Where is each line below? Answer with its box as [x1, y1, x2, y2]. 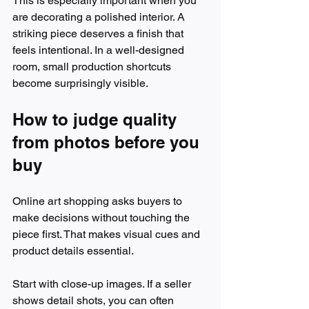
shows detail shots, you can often [12, 294, 177, 308]
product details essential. [12, 244, 134, 258]
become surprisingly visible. [12, 77, 148, 90]
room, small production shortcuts [12, 60, 174, 74]
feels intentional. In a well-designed [12, 43, 187, 57]
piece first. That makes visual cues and [12, 228, 203, 241]
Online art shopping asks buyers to [12, 195, 185, 208]
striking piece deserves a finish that [12, 27, 186, 41]
